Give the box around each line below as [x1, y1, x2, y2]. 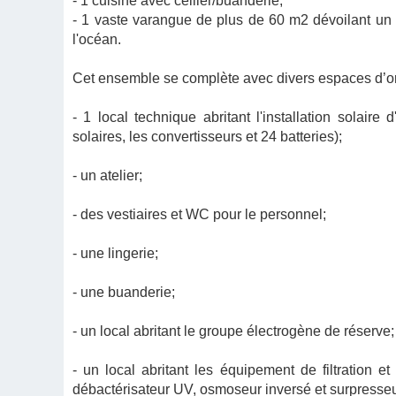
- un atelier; [72, 168, 142, 183]
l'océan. [72, 32, 121, 47]
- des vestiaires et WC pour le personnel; [72, 207, 326, 222]
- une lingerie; [72, 246, 158, 261]
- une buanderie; [72, 285, 175, 300]
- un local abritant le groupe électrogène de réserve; [72, 324, 394, 339]
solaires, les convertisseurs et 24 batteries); [72, 129, 342, 144]
